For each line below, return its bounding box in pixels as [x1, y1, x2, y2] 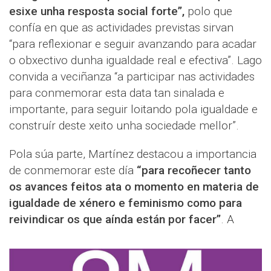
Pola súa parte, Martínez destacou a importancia [9, 147, 256, 162]
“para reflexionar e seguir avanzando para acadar [9, 37, 256, 51]
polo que [188, 4, 232, 19]
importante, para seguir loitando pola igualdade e [9, 102, 258, 117]
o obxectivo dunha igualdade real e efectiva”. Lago [9, 53, 262, 68]
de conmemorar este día [9, 163, 137, 178]
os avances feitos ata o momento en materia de [9, 180, 259, 194]
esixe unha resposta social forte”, [9, 4, 188, 19]
